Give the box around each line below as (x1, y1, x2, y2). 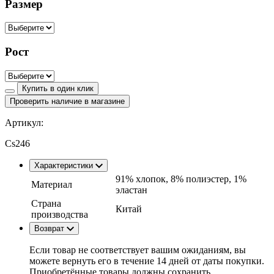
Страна (31, 198, 61, 209)
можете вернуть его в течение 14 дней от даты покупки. (29, 255, 264, 266)
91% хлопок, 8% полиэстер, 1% (116, 173, 246, 184)
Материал (31, 179, 72, 190)
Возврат (34, 223, 67, 233)
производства (31, 209, 88, 220)
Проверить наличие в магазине (10, 96, 125, 106)
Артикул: (5, 117, 43, 128)
